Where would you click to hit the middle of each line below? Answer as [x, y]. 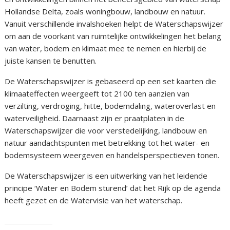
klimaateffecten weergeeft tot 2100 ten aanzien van [97, 94]
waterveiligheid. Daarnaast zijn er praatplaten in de [95, 118]
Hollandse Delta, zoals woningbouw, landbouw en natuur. [105, 12]
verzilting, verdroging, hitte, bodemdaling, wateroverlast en [110, 106]
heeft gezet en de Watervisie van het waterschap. [94, 200]
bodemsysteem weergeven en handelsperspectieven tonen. [112, 155]
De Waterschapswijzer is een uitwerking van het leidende [106, 176]
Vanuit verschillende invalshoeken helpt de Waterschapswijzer [114, 24]
